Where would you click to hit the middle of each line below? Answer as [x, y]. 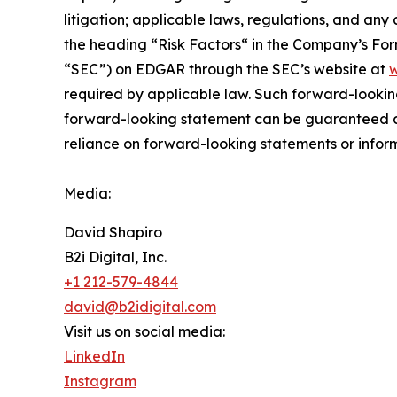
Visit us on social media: [144, 332]
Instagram [100, 381]
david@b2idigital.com [140, 307]
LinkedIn [94, 357]
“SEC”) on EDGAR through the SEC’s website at [226, 70]
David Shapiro [113, 233]
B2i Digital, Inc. [115, 257]
